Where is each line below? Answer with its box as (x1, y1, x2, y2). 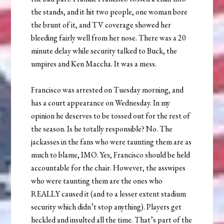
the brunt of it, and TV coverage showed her (31, 19, 171, 30)
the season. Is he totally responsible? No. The (31, 123, 173, 134)
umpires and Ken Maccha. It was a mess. (31, 58, 157, 69)
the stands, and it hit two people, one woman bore (31, 6, 188, 17)
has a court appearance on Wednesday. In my (31, 97, 170, 108)
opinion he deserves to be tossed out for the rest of (31, 110, 190, 121)
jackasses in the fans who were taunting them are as (31, 136, 192, 147)
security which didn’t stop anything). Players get (31, 201, 182, 212)
